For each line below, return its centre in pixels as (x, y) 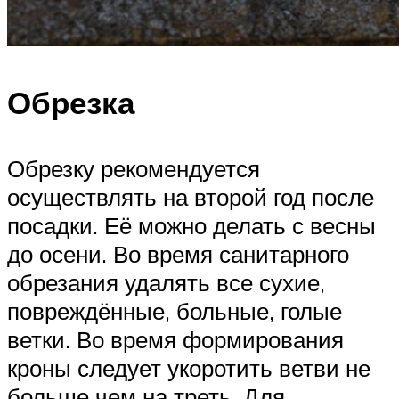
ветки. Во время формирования (175, 339)
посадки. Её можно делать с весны (191, 225)
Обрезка (71, 103)
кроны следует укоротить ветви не (189, 367)
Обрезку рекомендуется (134, 168)
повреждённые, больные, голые (175, 310)
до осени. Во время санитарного (178, 253)
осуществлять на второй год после (191, 196)
